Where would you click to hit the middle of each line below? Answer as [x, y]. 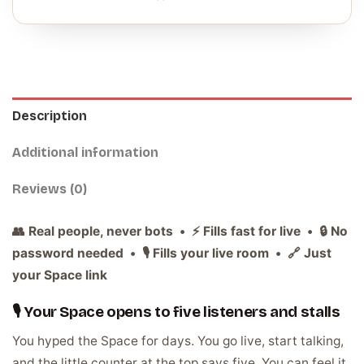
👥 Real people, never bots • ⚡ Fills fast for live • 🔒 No [180, 232]
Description [50, 116]
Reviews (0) [50, 189]
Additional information [85, 153]
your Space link [60, 275]
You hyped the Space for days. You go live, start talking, [178, 340]
